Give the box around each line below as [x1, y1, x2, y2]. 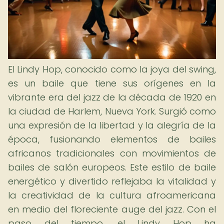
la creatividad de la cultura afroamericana [8, 189, 216, 201]
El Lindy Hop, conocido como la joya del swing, [8, 63, 216, 75]
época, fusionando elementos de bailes [8, 133, 216, 145]
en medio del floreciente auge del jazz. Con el [8, 203, 216, 215]
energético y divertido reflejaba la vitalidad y [8, 175, 216, 187]
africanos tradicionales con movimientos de [8, 147, 216, 159]
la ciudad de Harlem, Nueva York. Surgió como [8, 105, 216, 117]
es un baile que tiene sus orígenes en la [8, 77, 216, 89]
